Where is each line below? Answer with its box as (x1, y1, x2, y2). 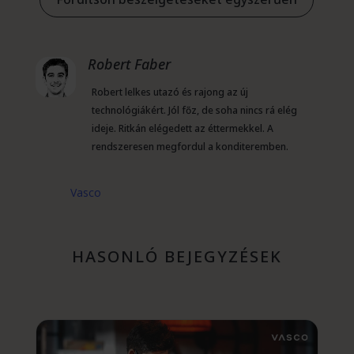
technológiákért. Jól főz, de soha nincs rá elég (91, 103, 297, 117)
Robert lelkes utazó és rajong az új (91, 85, 248, 99)
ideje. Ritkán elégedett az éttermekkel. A (91, 121, 273, 135)
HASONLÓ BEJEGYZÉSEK (71, 245, 282, 267)
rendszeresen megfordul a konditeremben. (91, 139, 288, 153)
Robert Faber (87, 54, 171, 73)
